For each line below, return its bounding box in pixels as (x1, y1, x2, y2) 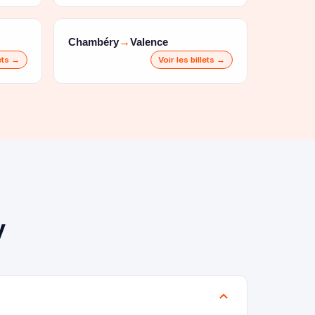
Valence (130, 35, 168, 48)
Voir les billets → (158, 55, 225, 65)
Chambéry (68, 35, 119, 48)
